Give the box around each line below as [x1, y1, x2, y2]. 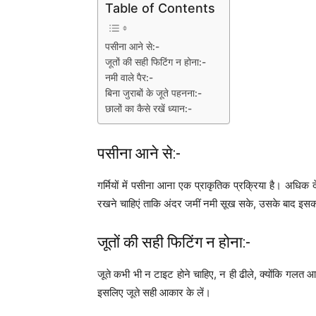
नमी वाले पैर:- [105, 71, 153, 83]
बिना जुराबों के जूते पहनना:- [105, 87, 202, 99]
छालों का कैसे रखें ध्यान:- [105, 102, 192, 114]
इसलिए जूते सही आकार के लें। [97, 286, 211, 299]
